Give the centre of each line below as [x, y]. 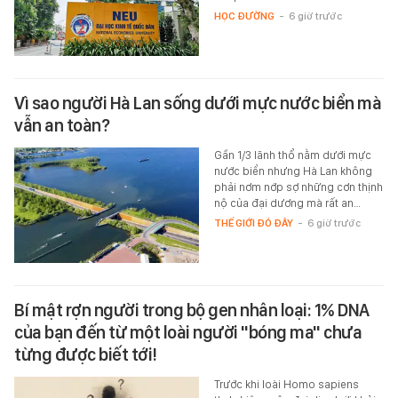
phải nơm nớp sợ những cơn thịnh [298, 187]
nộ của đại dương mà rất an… [287, 203]
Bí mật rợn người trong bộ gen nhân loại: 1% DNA [192, 310]
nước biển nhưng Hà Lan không [293, 171]
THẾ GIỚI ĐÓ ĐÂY [253, 223]
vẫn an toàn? [62, 125]
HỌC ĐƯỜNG [244, 16]
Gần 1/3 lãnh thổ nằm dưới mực [292, 155]
